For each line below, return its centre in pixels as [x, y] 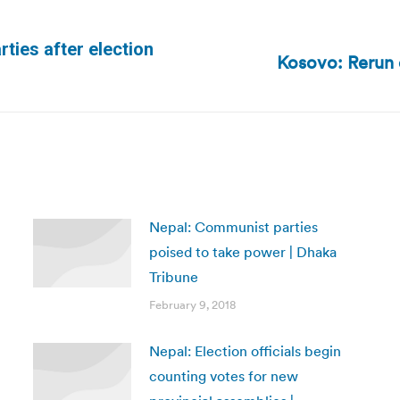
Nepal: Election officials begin [245, 351]
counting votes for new [223, 376]
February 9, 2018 [192, 305]
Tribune [173, 277]
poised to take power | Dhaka [242, 252]
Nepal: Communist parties [233, 227]
